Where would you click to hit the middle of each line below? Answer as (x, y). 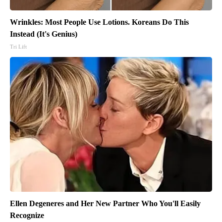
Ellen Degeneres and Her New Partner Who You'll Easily (105, 203)
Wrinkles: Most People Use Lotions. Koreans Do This (99, 22)
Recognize (27, 215)
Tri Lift (18, 46)
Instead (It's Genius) (44, 34)
